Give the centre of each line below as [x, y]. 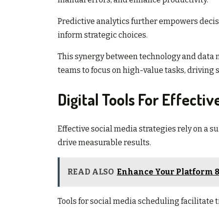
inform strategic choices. [103, 35]
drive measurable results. [104, 142]
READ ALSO [91, 172]
